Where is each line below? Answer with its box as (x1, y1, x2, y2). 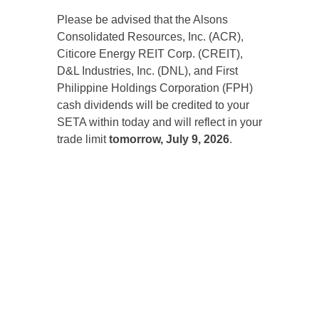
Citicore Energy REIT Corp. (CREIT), (57, 48, 243, 60)
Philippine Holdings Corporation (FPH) (57, 82, 253, 94)
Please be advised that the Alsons (57, 14, 228, 26)
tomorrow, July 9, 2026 (109, 133, 229, 145)
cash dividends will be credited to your (57, 99, 249, 111)
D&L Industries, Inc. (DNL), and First (57, 65, 238, 77)
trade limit (57, 133, 109, 145)
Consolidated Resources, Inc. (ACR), (57, 31, 244, 43)
